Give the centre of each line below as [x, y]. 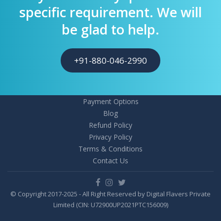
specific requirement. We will [110, 12]
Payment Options [110, 102]
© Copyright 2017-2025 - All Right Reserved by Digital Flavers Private [110, 194]
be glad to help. [110, 30]
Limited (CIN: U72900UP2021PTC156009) [110, 205]
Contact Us [110, 161]
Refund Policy [110, 125]
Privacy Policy [110, 137]
